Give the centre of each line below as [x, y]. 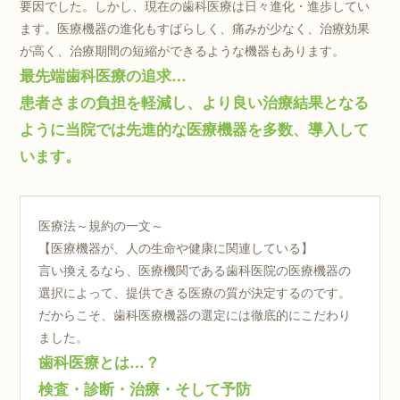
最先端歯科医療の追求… [104, 75]
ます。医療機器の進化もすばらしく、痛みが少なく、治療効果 [195, 27]
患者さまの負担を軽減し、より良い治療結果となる [195, 101]
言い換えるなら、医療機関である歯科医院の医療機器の [195, 269]
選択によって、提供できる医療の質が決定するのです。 [195, 292]
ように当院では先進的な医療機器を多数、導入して [195, 128]
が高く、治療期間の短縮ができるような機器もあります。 [183, 50]
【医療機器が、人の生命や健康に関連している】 [176, 247]
